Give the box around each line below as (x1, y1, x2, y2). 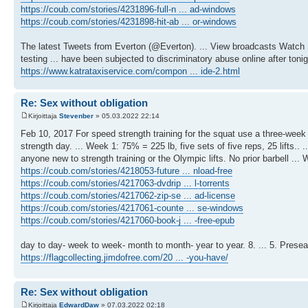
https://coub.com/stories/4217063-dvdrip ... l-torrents (21, 178, 230, 188)
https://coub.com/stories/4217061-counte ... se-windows (21, 203, 243, 213)
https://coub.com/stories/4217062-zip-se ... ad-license (21, 190, 235, 201)
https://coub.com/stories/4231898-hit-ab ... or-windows (21, 16, 236, 27)
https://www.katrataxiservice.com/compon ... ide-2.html (21, 65, 240, 76)
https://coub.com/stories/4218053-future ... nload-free (21, 166, 232, 176)
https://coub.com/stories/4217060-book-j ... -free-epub (21, 215, 234, 225)
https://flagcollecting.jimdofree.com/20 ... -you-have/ (21, 252, 228, 263)
